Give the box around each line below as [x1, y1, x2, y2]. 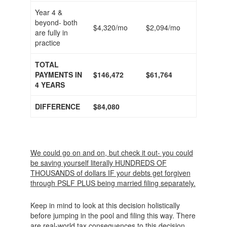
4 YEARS [35, 80, 65, 90]
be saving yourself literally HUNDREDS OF [30, 158, 167, 168]
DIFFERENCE [35, 101, 80, 112]
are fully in [35, 27, 68, 38]
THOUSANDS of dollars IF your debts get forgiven [30, 168, 191, 178]
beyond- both [35, 17, 78, 28]
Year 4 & [35, 7, 62, 18]
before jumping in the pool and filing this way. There [30, 210, 196, 221]
